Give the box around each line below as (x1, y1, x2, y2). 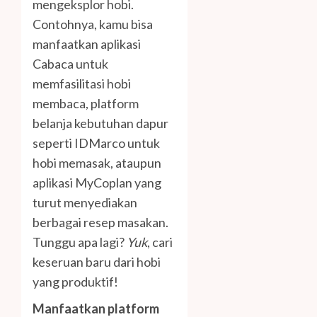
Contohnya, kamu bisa (33, 16, 153, 33)
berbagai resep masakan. (33, 214, 168, 231)
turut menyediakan (33, 195, 137, 211)
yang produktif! (33, 274, 118, 290)
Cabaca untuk (33, 56, 108, 72)
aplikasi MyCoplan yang (33, 175, 161, 191)
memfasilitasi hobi (33, 76, 131, 92)
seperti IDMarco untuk (33, 135, 160, 151)
